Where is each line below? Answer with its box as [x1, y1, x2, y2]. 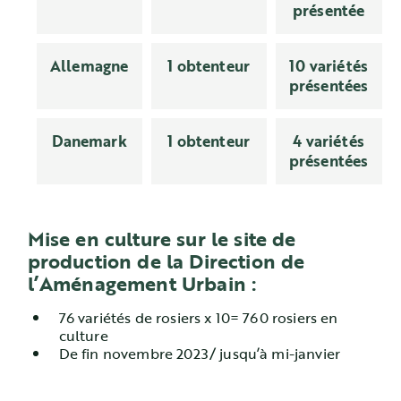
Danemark [51, 130, 127, 152]
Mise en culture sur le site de [27, 224, 296, 253]
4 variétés [293, 130, 364, 152]
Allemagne [49, 55, 129, 77]
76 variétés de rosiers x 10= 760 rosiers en [58, 307, 338, 328]
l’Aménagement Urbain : [27, 269, 257, 298]
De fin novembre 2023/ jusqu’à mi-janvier [58, 343, 341, 364]
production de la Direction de [27, 246, 305, 276]
